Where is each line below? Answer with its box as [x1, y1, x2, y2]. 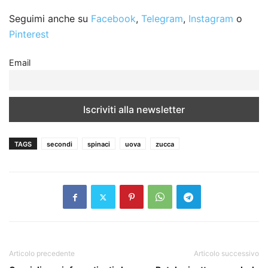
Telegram [141, 13, 183, 25]
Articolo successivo [194, 249, 259, 258]
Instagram [188, 13, 236, 25]
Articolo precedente [9, 249, 75, 258]
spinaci [87, 140, 110, 149]
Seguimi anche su [9, 13, 91, 25]
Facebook [91, 13, 136, 25]
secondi [47, 140, 72, 149]
